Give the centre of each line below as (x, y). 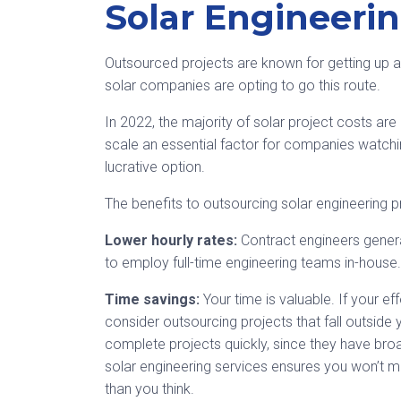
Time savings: (154, 299)
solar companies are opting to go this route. (243, 85)
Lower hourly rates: (171, 240)
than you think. (149, 389)
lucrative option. (155, 167)
